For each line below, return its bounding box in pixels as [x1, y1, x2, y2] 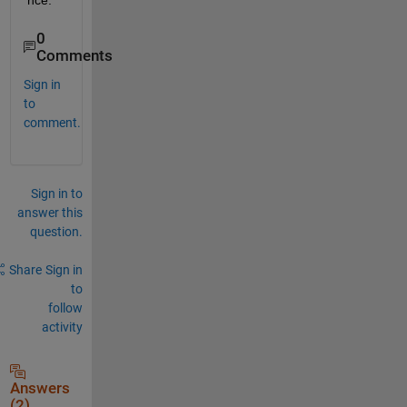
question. [29, 223, 83, 239]
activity [41, 319, 83, 334]
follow [47, 300, 83, 315]
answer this [16, 204, 83, 220]
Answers [9, 379, 70, 397]
